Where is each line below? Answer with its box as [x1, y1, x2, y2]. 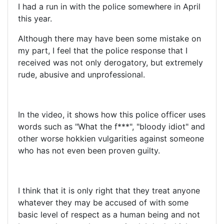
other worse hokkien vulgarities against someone [18, 133, 204, 144]
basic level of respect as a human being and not [18, 209, 200, 220]
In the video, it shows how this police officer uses [18, 109, 205, 120]
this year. [18, 13, 52, 24]
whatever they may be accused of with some [18, 197, 188, 208]
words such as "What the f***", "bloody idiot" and [18, 121, 205, 132]
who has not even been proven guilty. [18, 145, 160, 156]
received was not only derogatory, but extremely [18, 57, 203, 68]
